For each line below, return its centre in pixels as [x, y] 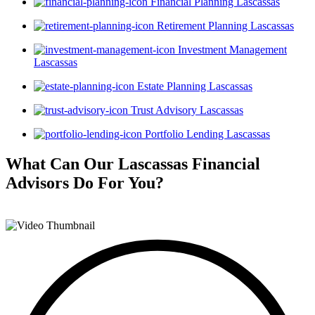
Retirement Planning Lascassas [225, 26]
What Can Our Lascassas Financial [133, 164]
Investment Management [232, 50]
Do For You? [118, 183]
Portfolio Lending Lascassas [207, 134]
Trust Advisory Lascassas [187, 110]
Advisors [39, 183]
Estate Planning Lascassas [195, 86]
